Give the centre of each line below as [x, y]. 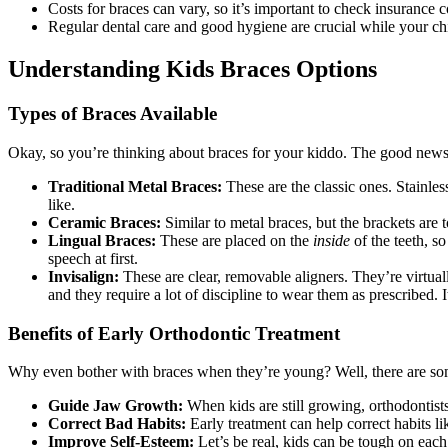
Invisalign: [83, 276]
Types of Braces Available [112, 114]
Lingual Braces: [102, 240]
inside [331, 240]
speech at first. [93, 258]
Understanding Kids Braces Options [192, 69]
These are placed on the [234, 240]
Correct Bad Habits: [117, 424]
